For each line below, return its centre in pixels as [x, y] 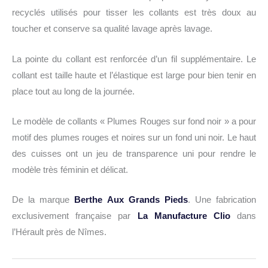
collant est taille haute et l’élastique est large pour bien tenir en [134, 75]
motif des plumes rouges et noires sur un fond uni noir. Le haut [134, 138]
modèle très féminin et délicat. [70, 170]
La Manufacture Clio [184, 216]
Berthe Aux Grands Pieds [131, 200]
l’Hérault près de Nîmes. [59, 232]
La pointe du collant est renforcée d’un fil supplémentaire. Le [134, 59]
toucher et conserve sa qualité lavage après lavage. [112, 29]
